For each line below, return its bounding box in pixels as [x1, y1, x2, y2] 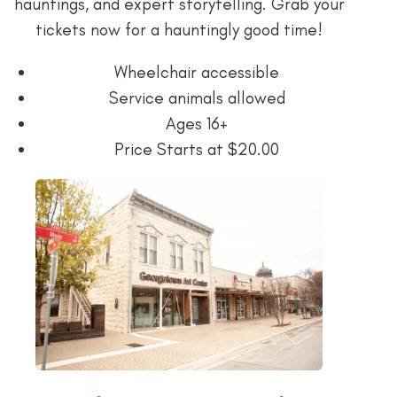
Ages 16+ [166, 113, 228, 134]
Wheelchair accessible [114, 61, 279, 82]
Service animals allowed [108, 87, 285, 108]
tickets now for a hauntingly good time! [35, 19, 323, 40]
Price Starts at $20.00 [114, 138, 279, 160]
